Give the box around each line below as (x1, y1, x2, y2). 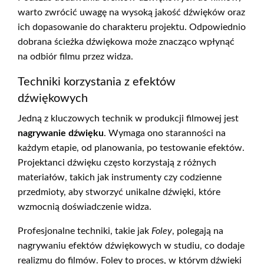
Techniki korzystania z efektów (18, 76, 176, 88)
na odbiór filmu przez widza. (18, 52, 133, 62)
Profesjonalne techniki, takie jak (18, 226, 151, 236)
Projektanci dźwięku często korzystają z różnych (18, 158, 216, 168)
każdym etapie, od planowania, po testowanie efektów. (18, 143, 245, 153)
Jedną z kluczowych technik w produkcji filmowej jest (18, 114, 239, 124)
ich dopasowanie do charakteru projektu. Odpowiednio (18, 22, 246, 32)
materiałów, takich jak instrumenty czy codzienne (18, 173, 222, 183)
